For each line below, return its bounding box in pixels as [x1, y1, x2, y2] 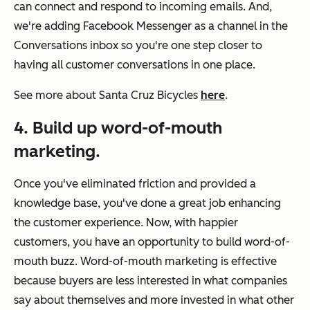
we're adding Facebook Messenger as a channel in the [14, 19, 288, 33]
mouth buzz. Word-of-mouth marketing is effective [14, 254, 277, 268]
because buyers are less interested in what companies [14, 273, 287, 287]
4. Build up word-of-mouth [14, 117, 222, 138]
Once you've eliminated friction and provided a [14, 176, 256, 190]
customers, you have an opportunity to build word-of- [14, 235, 290, 248]
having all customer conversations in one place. [14, 57, 255, 71]
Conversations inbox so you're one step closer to [14, 38, 262, 52]
